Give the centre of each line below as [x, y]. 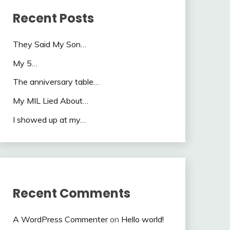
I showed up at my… [49, 120]
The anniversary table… [56, 82]
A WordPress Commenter [60, 219]
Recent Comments [71, 193]
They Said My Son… [49, 44]
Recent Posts [53, 18]
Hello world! [142, 219]
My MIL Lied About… [50, 101]
